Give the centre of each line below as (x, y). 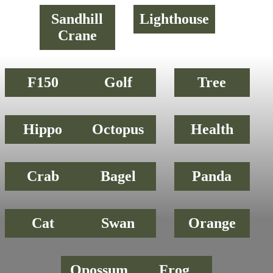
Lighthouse (174, 19)
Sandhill (77, 19)
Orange (212, 223)
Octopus (118, 129)
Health (212, 129)
